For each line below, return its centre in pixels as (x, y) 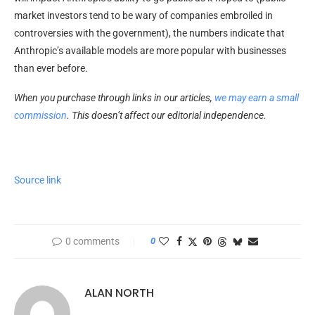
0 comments (92, 241)
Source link (38, 180)
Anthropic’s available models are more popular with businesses (150, 50)
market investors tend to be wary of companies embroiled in (143, 15)
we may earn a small (257, 97)
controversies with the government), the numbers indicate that (149, 33)
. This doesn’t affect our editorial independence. (167, 115)
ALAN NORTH (119, 292)
